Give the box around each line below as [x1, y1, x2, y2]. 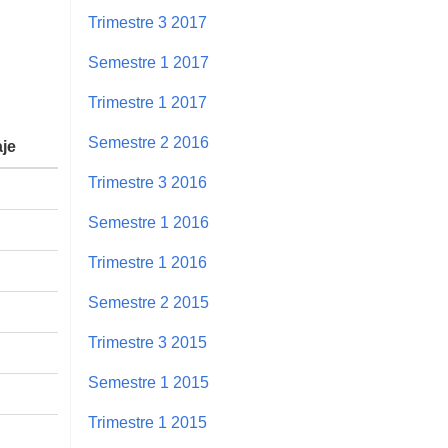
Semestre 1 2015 [88, 373, 209, 391]
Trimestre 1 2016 [88, 253, 207, 271]
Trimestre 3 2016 [88, 173, 207, 191]
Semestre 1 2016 [88, 213, 209, 231]
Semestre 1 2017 [88, 53, 209, 71]
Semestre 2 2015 [88, 293, 209, 311]
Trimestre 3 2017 [88, 13, 207, 31]
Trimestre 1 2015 [88, 413, 207, 431]
